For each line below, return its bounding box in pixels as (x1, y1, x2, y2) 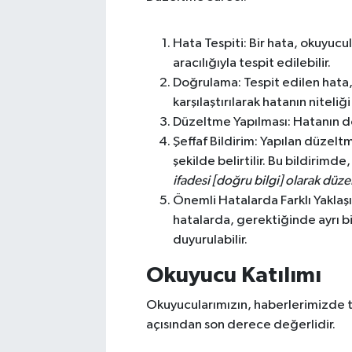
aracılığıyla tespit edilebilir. (172, 56, 331, 70)
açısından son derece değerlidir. (145, 318, 335, 332)
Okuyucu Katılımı (145, 264, 321, 287)
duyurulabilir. (172, 233, 247, 247)
